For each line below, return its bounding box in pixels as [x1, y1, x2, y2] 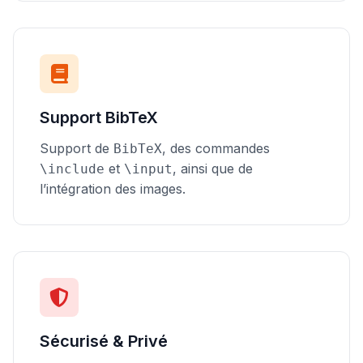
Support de [40, 140, 113, 156]
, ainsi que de [173, 160, 253, 177]
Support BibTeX [40, 108, 158, 127]
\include [40, 161, 105, 177]
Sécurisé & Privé [40, 331, 168, 351]
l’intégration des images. [40, 181, 186, 197]
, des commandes [162, 140, 270, 156]
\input [124, 161, 173, 177]
